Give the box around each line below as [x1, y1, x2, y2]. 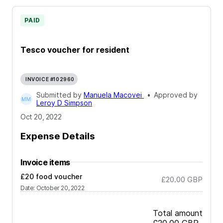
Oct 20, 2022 [20, 112, 62, 121]
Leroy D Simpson [36, 99, 92, 108]
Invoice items [20, 157, 70, 167]
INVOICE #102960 [25, 76, 75, 83]
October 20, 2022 [36, 184, 85, 192]
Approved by [153, 91, 198, 100]
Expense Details [20, 130, 95, 142]
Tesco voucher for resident [20, 44, 129, 55]
